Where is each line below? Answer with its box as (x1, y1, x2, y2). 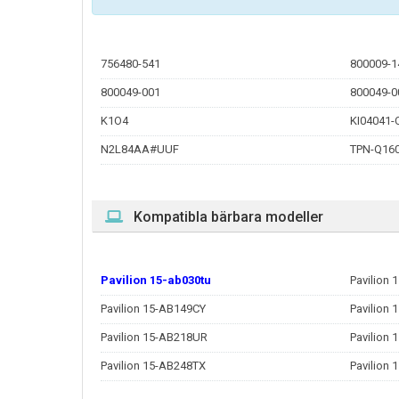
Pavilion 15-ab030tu (101, 273, 211, 287)
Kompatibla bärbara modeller (134, 208, 323, 225)
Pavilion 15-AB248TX (101, 359, 206, 372)
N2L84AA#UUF (101, 142, 179, 156)
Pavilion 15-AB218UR (101, 330, 208, 344)
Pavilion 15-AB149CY (101, 302, 206, 315)
